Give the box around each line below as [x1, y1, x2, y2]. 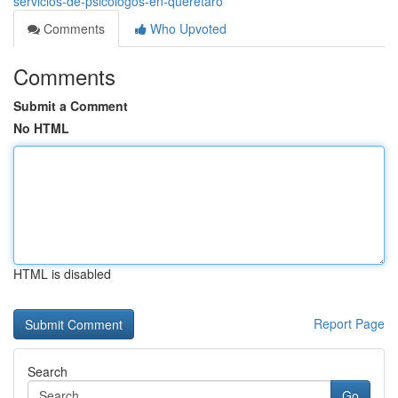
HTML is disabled [13, 265, 111, 283]
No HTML [13, 119, 69, 137]
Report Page [314, 314, 385, 332]
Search [28, 362, 68, 380]
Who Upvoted [147, 20, 227, 37]
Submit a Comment [13, 97, 128, 115]
